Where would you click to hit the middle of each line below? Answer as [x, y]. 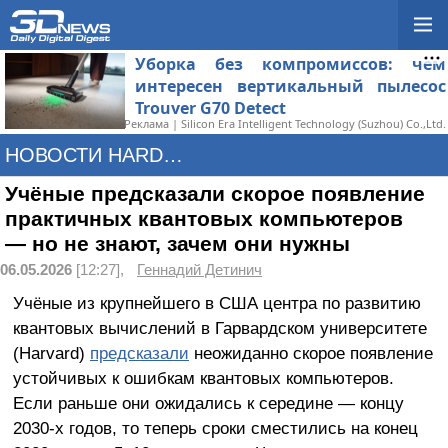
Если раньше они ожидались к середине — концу [208, 402]
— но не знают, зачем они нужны [177, 244]
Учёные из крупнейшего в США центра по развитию [216, 302]
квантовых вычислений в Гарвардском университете [219, 327]
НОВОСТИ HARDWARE [173, 155]
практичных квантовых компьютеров [204, 219]
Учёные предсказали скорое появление [215, 194]
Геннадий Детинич [199, 270]
